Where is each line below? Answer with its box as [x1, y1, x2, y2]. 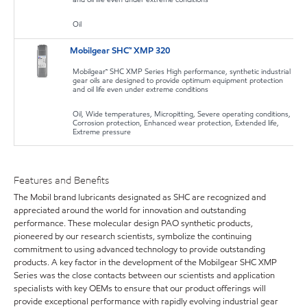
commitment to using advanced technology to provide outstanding [14, 243, 265, 256]
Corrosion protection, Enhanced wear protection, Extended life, [73, 116, 280, 128]
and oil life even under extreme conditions [73, 83, 209, 95]
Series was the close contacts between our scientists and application [14, 269, 275, 282]
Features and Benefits [14, 173, 109, 188]
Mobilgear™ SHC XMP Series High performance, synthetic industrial [73, 65, 291, 77]
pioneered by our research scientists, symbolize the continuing [14, 230, 251, 243]
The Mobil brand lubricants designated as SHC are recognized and [14, 191, 266, 204]
